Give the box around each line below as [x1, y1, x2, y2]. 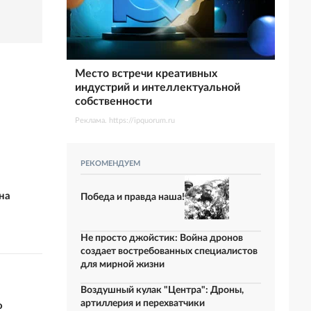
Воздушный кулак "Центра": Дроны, [81, 285, 244, 295]
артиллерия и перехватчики [81, 299, 205, 308]
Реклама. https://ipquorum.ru [75, 117, 175, 124]
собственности [75, 96, 152, 107]
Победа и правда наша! [81, 192, 185, 202]
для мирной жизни [81, 260, 165, 269]
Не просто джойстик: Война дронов [81, 233, 243, 243]
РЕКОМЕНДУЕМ [81, 160, 140, 167]
